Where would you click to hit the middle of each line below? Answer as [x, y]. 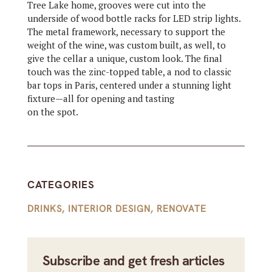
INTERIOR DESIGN [109, 209]
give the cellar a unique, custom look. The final [124, 59]
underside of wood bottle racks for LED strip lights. [134, 19]
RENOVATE [181, 209]
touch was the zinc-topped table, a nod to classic [129, 72]
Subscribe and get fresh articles [133, 261]
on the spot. [53, 112]
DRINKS [44, 209]
